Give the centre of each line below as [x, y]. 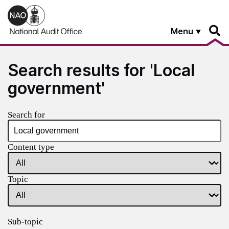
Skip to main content [43, 9]
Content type [31, 147]
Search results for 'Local [101, 70]
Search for [26, 114]
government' [56, 88]
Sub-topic [25, 221]
